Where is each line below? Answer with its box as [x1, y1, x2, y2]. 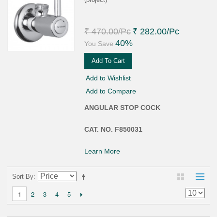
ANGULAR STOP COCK [84, 103, 161, 111]
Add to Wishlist [86, 74, 131, 82]
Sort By [12, 172, 33, 180]
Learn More [84, 147, 121, 155]
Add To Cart [92, 57, 125, 64]
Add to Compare [86, 87, 137, 95]
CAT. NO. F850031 [84, 125, 143, 133]
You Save [84, 39, 114, 47]
